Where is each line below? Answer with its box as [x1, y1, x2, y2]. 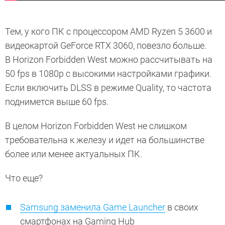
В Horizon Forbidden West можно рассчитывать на [5, 54, 212, 65]
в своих [165, 202, 198, 213]
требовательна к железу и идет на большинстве [5, 135, 204, 146]
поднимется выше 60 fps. [5, 96, 108, 107]
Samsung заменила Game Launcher [20, 202, 165, 213]
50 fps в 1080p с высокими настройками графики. [5, 68, 211, 79]
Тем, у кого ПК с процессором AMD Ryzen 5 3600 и [5, 26, 212, 37]
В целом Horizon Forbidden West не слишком [5, 121, 187, 132]
